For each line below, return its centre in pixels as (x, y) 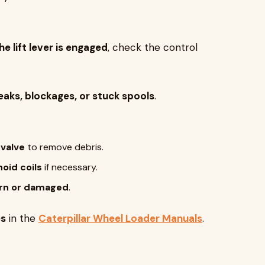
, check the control (153, 47)
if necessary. (70, 167)
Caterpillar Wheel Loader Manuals (120, 218)
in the (22, 218)
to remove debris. (64, 147)
